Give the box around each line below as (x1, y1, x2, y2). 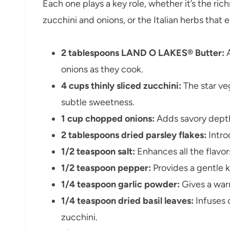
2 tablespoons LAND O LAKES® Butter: (61, 47, 224, 59)
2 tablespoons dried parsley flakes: (61, 129, 206, 141)
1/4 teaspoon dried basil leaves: (61, 195, 194, 207)
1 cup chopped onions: (61, 113, 155, 125)
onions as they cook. (61, 64, 143, 75)
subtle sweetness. (61, 97, 135, 108)
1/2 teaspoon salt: (61, 146, 135, 158)
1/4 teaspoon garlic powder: (61, 179, 180, 190)
